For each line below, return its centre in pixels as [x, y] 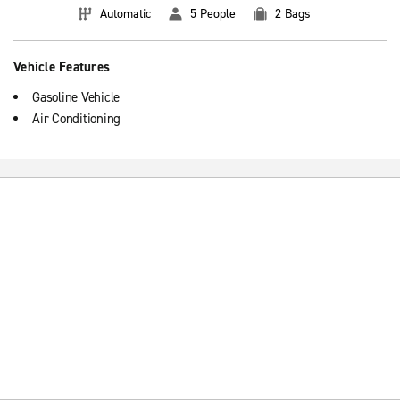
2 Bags [293, 14]
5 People [213, 14]
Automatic [125, 14]
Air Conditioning [76, 119]
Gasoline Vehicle [76, 97]
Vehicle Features [62, 67]
